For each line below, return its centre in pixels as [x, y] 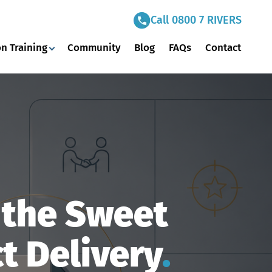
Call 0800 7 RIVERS [196, 20]
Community [94, 48]
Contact [223, 48]
